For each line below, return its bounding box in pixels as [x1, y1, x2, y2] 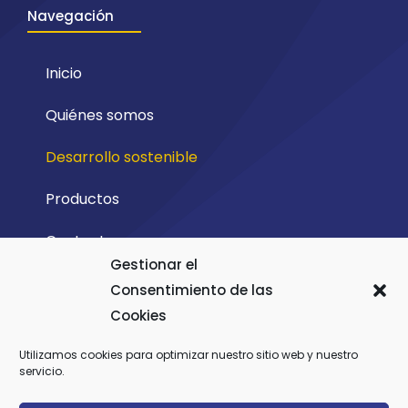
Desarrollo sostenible [46, 146, 198, 168]
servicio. [19, 363, 65, 379]
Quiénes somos [46, 104, 154, 126]
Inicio [46, 62, 82, 84]
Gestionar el [110, 255, 198, 274]
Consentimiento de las [110, 280, 273, 300]
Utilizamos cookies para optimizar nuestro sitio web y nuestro [19, 347, 358, 362]
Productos [46, 188, 119, 209]
